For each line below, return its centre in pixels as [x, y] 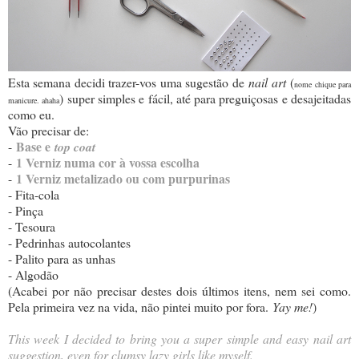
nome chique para [323, 84]
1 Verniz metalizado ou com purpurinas [123, 178]
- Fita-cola [34, 194]
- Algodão [33, 274]
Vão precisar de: [48, 130]
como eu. [31, 114]
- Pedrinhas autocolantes [71, 242]
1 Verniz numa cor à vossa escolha [108, 162]
